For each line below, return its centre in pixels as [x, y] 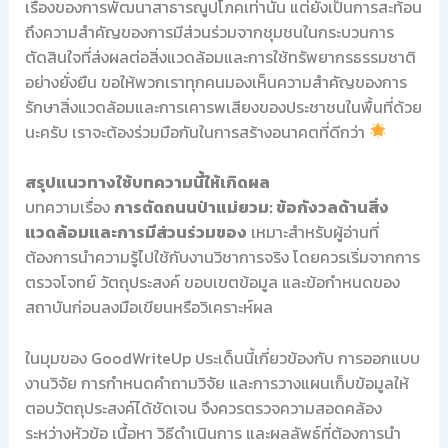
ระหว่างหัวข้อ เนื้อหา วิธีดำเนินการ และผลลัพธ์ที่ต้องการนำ [212, 432]
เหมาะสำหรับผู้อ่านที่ [312, 232]
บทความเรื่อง [69, 207]
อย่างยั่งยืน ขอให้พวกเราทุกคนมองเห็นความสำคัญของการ [215, 81]
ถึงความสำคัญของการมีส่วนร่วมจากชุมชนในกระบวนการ [209, 31]
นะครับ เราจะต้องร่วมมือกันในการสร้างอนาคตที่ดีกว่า [196, 131]
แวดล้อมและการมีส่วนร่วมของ [135, 232]
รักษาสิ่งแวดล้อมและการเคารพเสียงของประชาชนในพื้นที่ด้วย [223, 106]
